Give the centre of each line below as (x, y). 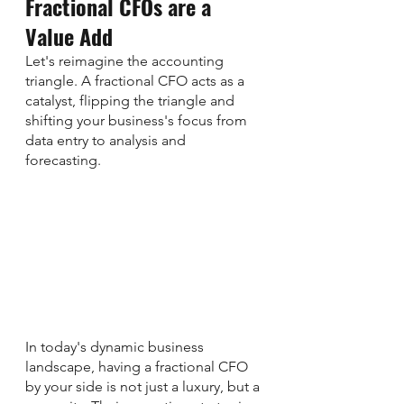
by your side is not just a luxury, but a (144, 386)
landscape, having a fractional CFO (138, 366)
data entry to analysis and (107, 141)
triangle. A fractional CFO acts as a (137, 81)
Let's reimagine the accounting (126, 61)
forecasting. (65, 161)
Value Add (69, 37)
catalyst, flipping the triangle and (132, 101)
